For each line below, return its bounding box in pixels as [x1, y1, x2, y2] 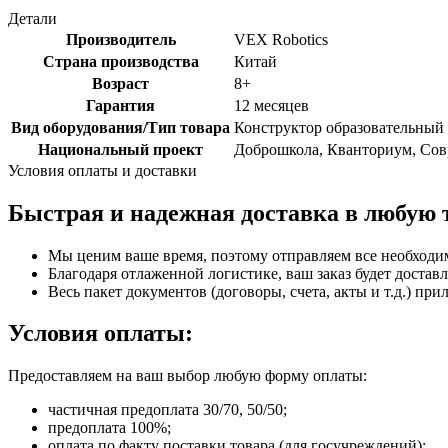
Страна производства [42, 52, 199, 70]
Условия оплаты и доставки [8, 161, 197, 179]
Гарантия [86, 96, 155, 114]
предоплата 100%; [48, 419, 171, 437]
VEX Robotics [234, 30, 328, 48]
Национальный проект [38, 140, 203, 158]
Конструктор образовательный [234, 118, 444, 136]
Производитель [65, 30, 176, 48]
